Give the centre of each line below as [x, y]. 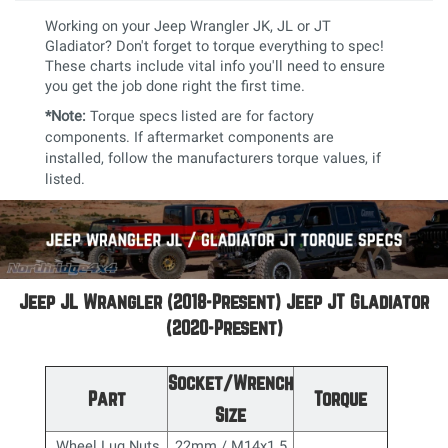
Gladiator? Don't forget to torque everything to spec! [214, 46]
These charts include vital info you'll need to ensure [215, 66]
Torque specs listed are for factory [202, 116]
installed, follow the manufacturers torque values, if [213, 158]
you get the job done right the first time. [175, 86]
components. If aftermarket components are [189, 137]
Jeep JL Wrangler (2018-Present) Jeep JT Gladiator [224, 301]
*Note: [65, 116]
